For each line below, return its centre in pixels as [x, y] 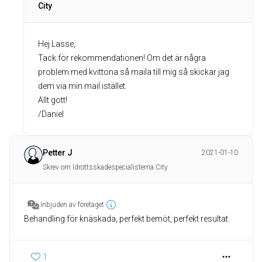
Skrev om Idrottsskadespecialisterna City [105, 168]
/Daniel [51, 114]
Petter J [58, 153]
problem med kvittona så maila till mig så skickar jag [134, 72]
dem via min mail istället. [82, 86]
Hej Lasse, [57, 44]
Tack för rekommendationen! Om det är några [122, 58]
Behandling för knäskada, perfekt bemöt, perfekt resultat [126, 219]
